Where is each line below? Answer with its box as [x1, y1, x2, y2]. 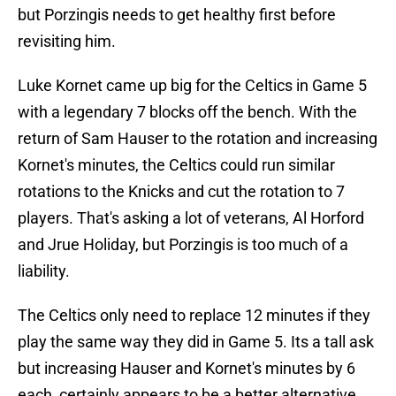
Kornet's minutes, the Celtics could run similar [18, 156, 335, 175]
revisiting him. [18, 32, 116, 51]
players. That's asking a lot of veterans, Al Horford [18, 209, 364, 228]
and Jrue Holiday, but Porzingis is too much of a [18, 235, 348, 255]
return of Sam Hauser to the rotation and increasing [18, 129, 377, 148]
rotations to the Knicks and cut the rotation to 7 [18, 182, 345, 202]
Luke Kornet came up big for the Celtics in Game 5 [18, 76, 367, 95]
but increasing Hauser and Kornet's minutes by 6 [18, 359, 355, 378]
